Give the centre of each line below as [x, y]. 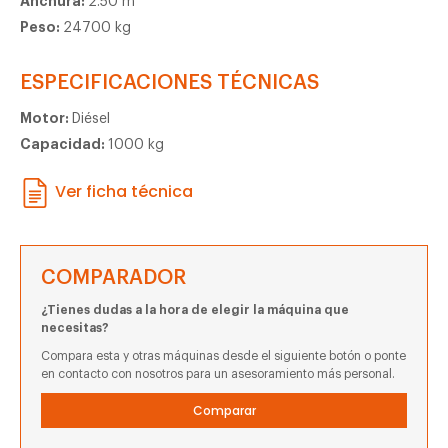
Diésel [91, 118]
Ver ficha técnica [124, 191]
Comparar [224, 410]
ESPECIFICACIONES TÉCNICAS [169, 82]
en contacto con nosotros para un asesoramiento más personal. [218, 373]
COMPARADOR [113, 277]
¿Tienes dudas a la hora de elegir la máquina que [195, 309]
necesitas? [75, 327]
